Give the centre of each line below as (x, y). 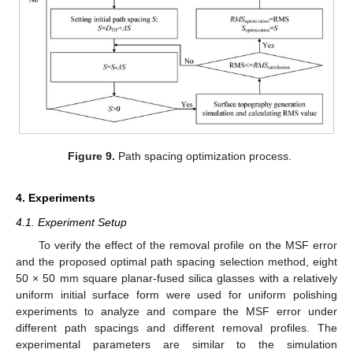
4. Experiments (56, 198)
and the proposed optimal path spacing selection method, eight (176, 261)
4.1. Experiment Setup (71, 223)
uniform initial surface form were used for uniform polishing (176, 294)
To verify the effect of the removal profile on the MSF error (188, 245)
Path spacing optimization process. (204, 156)
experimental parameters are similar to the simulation (176, 344)
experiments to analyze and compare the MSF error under (176, 311)
